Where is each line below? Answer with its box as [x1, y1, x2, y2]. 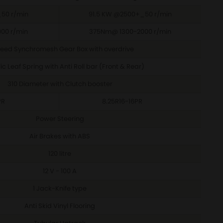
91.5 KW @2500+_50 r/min [89, 9, 172, 19]
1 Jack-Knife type [33, 184, 87, 193]
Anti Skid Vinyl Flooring [24, 201, 95, 211]
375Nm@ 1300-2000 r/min [89, 27, 171, 36]
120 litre [48, 149, 71, 158]
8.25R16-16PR [102, 97, 142, 106]
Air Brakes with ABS [29, 131, 90, 141]
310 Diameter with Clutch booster [7, 79, 112, 89]
